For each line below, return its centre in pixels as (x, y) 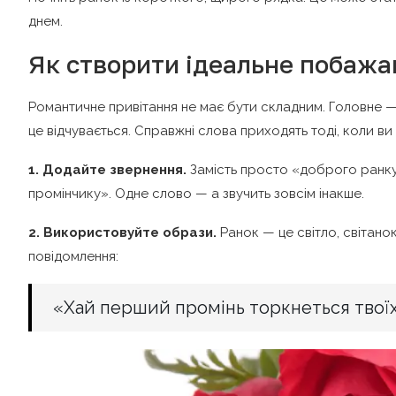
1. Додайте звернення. (107, 169)
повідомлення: (73, 256)
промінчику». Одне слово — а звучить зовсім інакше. (196, 193)
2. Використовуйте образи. (122, 232)
